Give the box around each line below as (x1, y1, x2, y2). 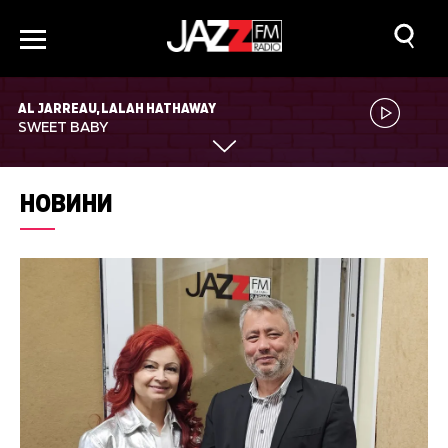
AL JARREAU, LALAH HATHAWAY (18, 99, 216, 117)
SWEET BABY (18, 121, 108, 136)
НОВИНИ (20, 187, 113, 219)
